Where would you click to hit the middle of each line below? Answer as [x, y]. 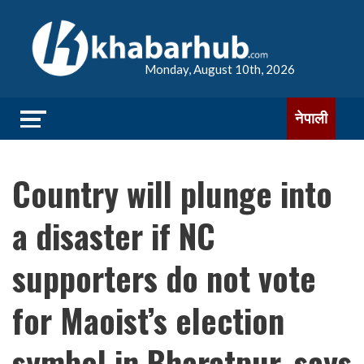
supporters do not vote [164, 278]
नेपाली [311, 118]
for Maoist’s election [148, 320]
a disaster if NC [114, 236]
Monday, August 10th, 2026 [220, 69]
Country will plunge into [172, 193]
